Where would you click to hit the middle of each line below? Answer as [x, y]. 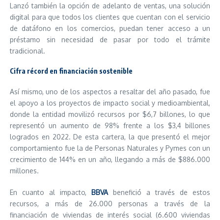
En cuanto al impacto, [51, 192]
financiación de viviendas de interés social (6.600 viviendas [110, 215]
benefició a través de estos [159, 192]
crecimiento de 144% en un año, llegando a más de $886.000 [110, 159]
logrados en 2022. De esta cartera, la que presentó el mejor [110, 137]
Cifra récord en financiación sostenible [71, 71]
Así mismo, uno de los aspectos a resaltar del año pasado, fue [110, 92]
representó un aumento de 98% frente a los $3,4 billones [110, 125]
